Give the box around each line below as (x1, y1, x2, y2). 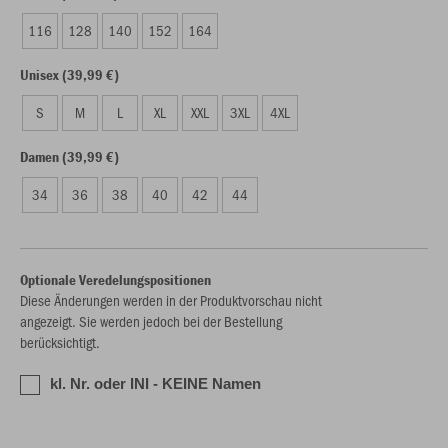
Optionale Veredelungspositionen (20, 270, 211, 289)
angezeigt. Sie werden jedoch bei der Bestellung (20, 311, 282, 331)
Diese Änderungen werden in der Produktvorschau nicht (20, 290, 322, 310)
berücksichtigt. (20, 332, 100, 352)
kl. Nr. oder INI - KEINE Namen (50, 375, 261, 392)
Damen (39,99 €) (20, 147, 119, 166)
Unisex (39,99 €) (20, 65, 119, 84)
